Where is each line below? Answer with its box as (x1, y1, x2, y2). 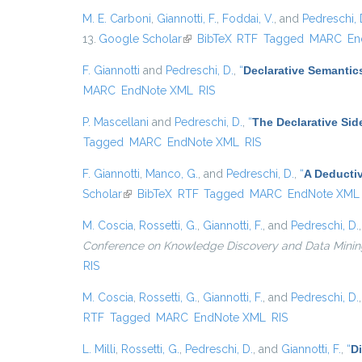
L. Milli (82, 343, 116, 356)
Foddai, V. (222, 12, 274, 25)
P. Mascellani (82, 116, 149, 128)
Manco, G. (145, 167, 198, 180)
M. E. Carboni (82, 12, 151, 25)
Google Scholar (98, 32, 182, 45)
